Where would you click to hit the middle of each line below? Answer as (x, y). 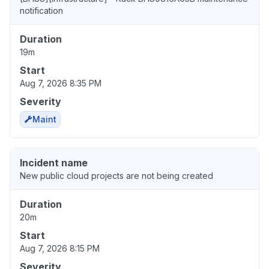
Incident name (54, 163)
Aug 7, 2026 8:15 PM (60, 249)
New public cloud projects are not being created (116, 176)
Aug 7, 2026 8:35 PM (61, 83)
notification (41, 11)
